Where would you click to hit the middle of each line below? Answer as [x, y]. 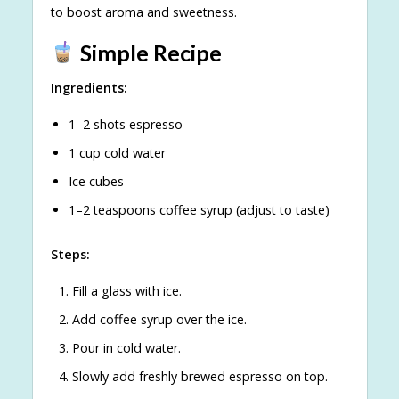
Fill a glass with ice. [126, 291]
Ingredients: [89, 88]
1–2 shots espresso [125, 125]
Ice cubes [96, 182]
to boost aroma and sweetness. [143, 12]
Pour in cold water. [126, 347]
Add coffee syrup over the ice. [159, 319]
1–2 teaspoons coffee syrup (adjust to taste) [199, 210]
